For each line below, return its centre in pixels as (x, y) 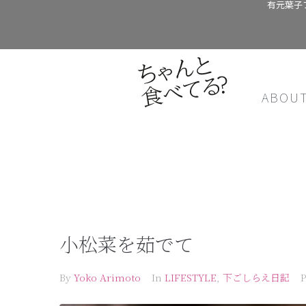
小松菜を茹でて (126, 244)
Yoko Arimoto (107, 278)
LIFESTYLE (191, 278)
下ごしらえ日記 (256, 278)
